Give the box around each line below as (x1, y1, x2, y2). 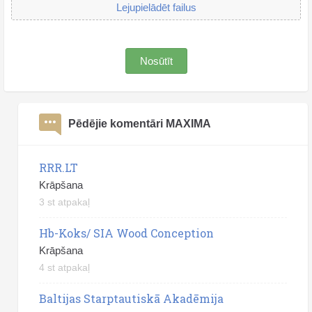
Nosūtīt (139, 54, 173, 67)
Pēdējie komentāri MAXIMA (68, 117, 211, 130)
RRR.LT (39, 159, 78, 175)
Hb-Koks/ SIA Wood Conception (39, 225, 214, 240)
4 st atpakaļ (39, 261, 90, 273)
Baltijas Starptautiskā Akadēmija (39, 290, 224, 306)
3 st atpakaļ (39, 196, 90, 208)
